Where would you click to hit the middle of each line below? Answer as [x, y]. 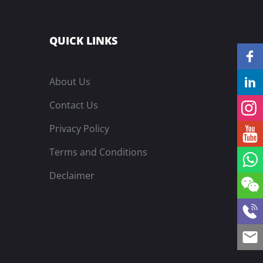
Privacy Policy [79, 128]
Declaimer [72, 175]
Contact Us [73, 105]
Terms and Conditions [98, 152]
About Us [70, 81]
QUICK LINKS [83, 40]
